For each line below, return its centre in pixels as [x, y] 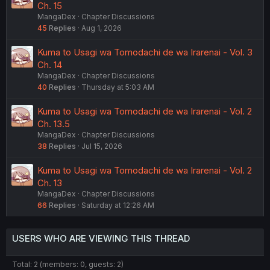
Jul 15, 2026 [102, 146]
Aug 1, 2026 [102, 28]
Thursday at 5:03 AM [118, 87]
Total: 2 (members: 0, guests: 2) [68, 264]
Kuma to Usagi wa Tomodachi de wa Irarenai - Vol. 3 [145, 52]
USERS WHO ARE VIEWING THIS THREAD [101, 238]
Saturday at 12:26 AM [118, 205]
